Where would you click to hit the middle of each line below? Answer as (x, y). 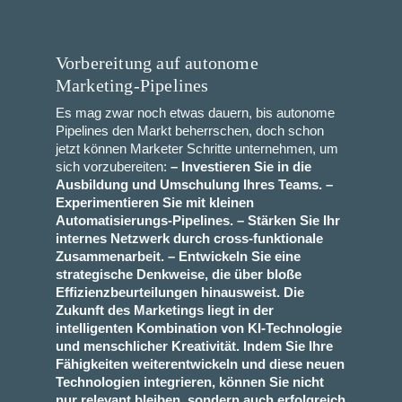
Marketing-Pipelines (132, 86)
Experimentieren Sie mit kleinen (154, 203)
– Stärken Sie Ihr (286, 221)
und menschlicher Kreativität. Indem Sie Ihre (194, 347)
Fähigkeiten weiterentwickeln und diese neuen (200, 365)
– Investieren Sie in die (239, 167)
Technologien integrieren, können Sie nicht (189, 383)
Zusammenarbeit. (109, 257)
